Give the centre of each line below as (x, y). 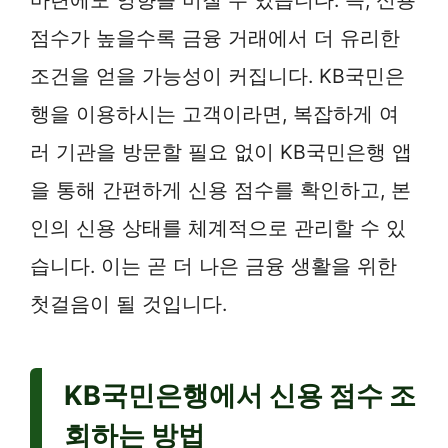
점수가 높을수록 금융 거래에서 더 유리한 (215, 37)
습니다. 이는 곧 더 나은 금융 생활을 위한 (213, 265)
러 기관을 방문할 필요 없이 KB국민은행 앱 (221, 151)
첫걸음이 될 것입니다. (128, 303)
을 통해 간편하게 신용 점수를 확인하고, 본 (220, 189)
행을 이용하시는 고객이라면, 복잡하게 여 (214, 113)
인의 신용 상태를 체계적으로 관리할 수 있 (218, 227)
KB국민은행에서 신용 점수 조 (240, 395)
